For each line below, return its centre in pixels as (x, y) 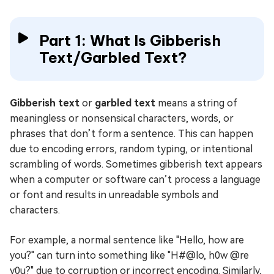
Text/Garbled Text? (113, 57)
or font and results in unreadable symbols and (114, 195)
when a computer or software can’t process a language (135, 180)
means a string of (196, 103)
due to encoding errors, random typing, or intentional (131, 149)
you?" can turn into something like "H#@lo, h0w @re (129, 255)
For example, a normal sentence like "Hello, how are (127, 240)
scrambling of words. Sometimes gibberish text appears (136, 164)
